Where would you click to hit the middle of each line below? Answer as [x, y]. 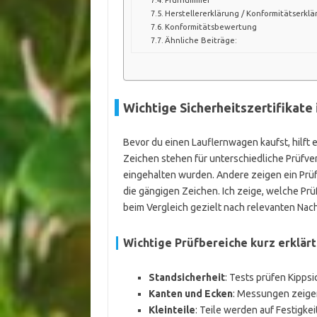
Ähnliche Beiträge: [201, 40]
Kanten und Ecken [190, 294]
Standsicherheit [186, 277]
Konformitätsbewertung [211, 27]
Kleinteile [172, 310]
